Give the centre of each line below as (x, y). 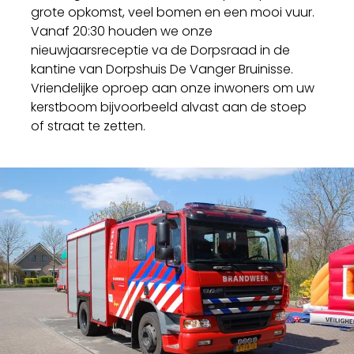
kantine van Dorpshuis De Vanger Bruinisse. (162, 69)
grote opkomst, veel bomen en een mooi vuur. (173, 12)
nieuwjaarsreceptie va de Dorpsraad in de (161, 50)
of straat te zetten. (88, 126)
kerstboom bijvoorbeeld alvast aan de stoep (169, 107)
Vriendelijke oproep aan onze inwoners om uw (173, 88)
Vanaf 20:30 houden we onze (122, 31)
